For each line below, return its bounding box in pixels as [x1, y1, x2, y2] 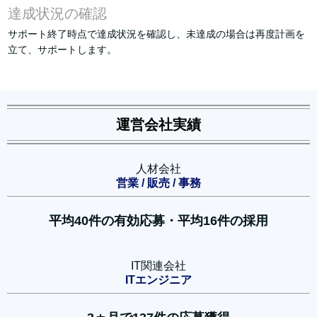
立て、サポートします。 [8, 43, 117, 55]
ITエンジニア [125, 273, 192, 286]
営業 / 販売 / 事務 [116, 176, 201, 189]
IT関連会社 [131, 259, 186, 272]
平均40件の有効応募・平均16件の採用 [49, 213, 268, 228]
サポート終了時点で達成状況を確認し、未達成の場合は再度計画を [8, 28, 305, 40]
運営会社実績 [116, 116, 201, 132]
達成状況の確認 [8, 5, 107, 21]
